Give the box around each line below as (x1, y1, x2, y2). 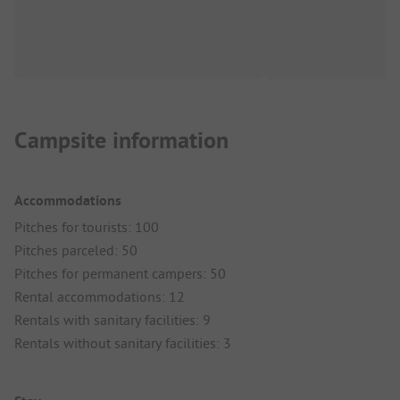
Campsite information (14, 125, 229, 156)
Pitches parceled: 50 (14, 241, 137, 260)
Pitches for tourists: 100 (14, 218, 159, 237)
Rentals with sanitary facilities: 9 (14, 311, 211, 329)
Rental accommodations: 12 (14, 287, 185, 306)
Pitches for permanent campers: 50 (14, 264, 226, 283)
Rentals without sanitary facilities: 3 (14, 334, 231, 353)
